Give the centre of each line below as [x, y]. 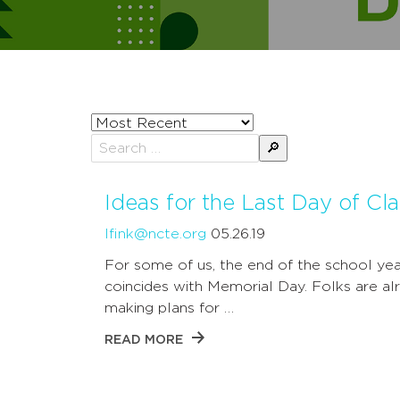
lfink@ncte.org [155, 234]
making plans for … [169, 308]
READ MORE [144, 341]
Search [197, 158]
